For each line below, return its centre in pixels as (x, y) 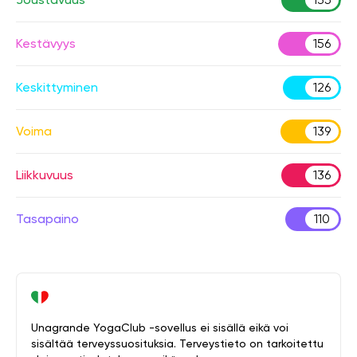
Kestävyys (46, 43)
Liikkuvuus (45, 175)
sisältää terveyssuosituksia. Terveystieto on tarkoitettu (177, 343)
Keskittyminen (57, 87)
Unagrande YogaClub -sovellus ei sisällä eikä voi (160, 328)
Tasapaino (47, 219)
